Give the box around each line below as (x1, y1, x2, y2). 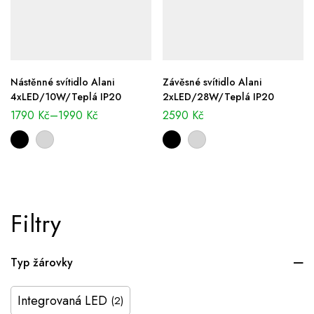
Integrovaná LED (18, 292, 107, 310)
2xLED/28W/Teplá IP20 (163, 90, 274, 104)
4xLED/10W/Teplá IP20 (11, 90, 121, 104)
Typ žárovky (11, 254, 73, 271)
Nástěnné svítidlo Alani (11, 75, 114, 90)
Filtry (11, 207, 61, 242)
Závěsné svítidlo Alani (163, 75, 261, 90)
